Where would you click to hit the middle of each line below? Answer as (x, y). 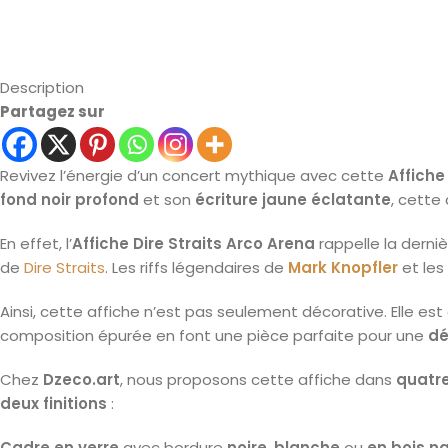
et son (167, 199)
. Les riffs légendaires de (196, 267)
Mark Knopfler (343, 267)
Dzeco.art (81, 379)
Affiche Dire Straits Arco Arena (193, 243)
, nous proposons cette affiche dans (258, 379)
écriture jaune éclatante (293, 199)
